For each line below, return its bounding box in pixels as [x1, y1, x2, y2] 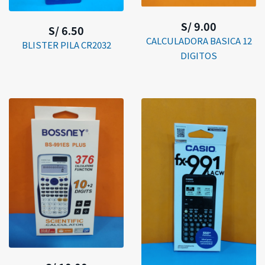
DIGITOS [180, 49, 217, 62]
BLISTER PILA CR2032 [21, 38, 111, 51]
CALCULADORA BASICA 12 [146, 34, 252, 47]
